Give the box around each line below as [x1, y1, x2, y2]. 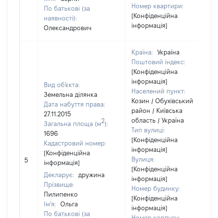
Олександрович [44, 24, 91, 31]
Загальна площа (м [44, 120, 101, 127]
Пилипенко [44, 191, 78, 198]
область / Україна [131, 117, 184, 124]
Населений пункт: [131, 88, 185, 94]
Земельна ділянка [44, 91, 97, 98]
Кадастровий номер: [44, 140, 106, 146]
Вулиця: [131, 156, 155, 163]
